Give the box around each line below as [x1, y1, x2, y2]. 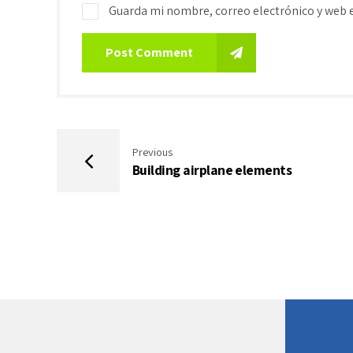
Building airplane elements [132, 161, 292, 180]
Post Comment [106, 44, 193, 61]
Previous [132, 144, 173, 160]
